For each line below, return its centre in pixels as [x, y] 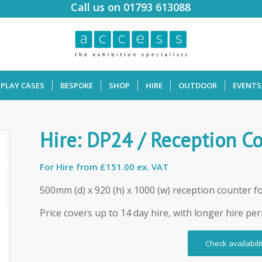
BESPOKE [77, 85]
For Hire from [70, 167]
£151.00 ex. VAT [135, 167]
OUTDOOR [198, 85]
